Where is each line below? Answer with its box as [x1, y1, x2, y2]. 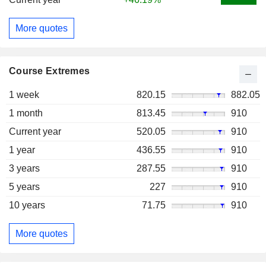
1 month [9, 108, 43, 119]
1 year [9, 145, 35, 156]
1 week [9, 90, 39, 100]
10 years [9, 200, 45, 211]
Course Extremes [9, 66, 90, 77]
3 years [9, 163, 40, 174]
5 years [9, 182, 40, 192]
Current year [9, 126, 61, 137]
